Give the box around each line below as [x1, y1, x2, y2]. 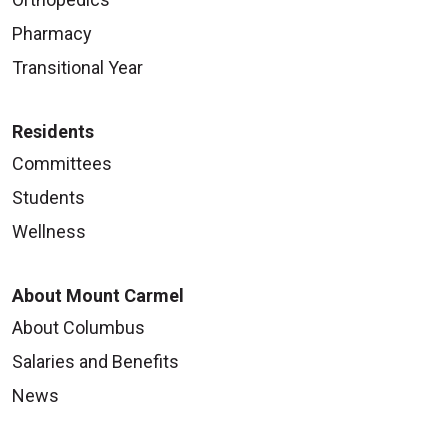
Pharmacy [12, 22, 92, 44]
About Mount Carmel [12, 284, 184, 306]
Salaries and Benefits [12, 350, 179, 372]
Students [12, 186, 85, 208]
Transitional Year [12, 56, 143, 78]
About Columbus [12, 316, 145, 338]
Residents [12, 120, 94, 142]
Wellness [12, 220, 86, 242]
